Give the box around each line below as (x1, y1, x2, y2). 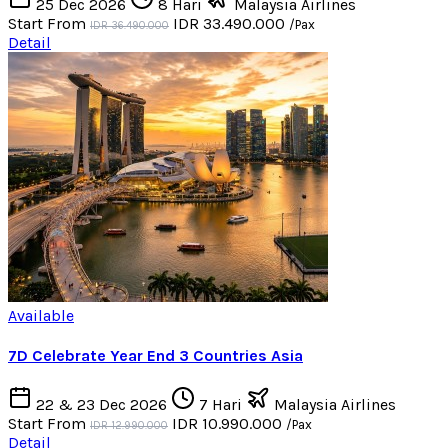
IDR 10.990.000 (172, 414, 286, 434)
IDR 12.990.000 (90, 419, 168, 433)
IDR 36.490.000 (90, 18, 169, 32)
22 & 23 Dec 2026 (32, 395, 171, 415)
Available (8, 305, 74, 325)
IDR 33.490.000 (173, 13, 289, 33)
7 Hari (195, 395, 246, 415)
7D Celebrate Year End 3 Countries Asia (8, 346, 303, 366)
